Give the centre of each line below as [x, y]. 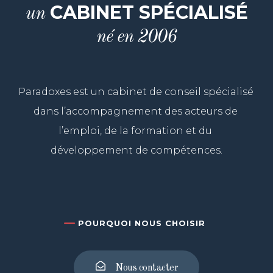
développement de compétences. [136, 150]
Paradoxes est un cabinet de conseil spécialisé [136, 92]
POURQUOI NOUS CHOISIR [141, 223]
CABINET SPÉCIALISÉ [146, 12]
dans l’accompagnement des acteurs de [135, 111]
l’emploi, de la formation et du [135, 131]
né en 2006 [136, 37]
